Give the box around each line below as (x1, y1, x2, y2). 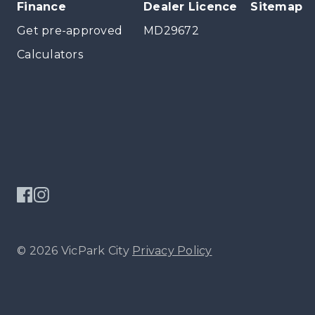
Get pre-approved (17, 24, 122, 37)
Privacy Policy (132, 244, 212, 257)
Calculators (17, 48, 83, 61)
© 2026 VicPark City (17, 244, 129, 257)
